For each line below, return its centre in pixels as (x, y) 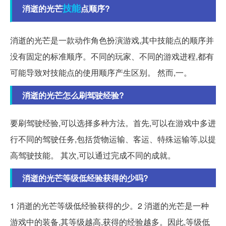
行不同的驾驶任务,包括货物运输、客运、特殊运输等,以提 (113, 139)
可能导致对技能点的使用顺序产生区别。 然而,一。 (101, 73)
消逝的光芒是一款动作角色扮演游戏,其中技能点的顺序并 (112, 40)
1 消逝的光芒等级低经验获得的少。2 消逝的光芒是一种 (109, 206)
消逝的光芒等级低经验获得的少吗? (85, 178)
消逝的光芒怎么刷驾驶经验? (73, 95)
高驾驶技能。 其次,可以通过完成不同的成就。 (93, 155)
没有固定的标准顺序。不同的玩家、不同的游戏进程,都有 (112, 56)
